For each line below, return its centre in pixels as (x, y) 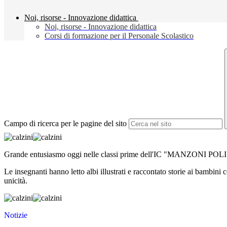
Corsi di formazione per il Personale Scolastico (119, 36)
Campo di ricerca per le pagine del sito (65, 124)
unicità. (16, 181)
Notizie (16, 215)
